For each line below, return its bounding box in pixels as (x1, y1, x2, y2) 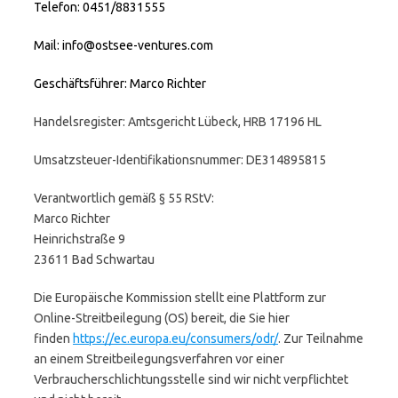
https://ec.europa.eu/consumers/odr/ (73, 331, 278, 346)
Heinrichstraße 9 (34, 232, 125, 246)
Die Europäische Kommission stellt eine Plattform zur (34, 291, 326, 305)
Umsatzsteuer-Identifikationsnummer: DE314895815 (34, 153, 326, 167)
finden (34, 331, 73, 346)
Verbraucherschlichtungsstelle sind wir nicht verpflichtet (34, 372, 348, 386)
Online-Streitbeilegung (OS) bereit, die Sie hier (34, 311, 290, 325)
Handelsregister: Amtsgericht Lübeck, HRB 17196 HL (34, 115, 322, 129)
